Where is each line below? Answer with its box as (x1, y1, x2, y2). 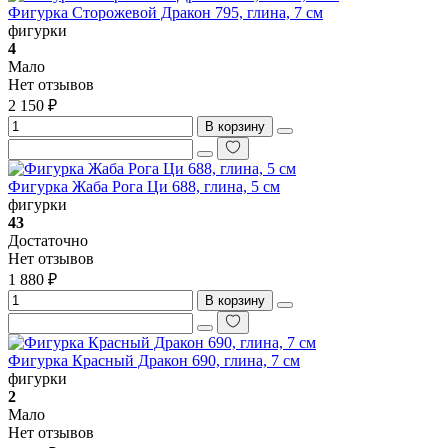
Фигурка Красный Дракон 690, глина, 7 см (8, 351, 300, 369)
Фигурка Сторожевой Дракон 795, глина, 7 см (8, 3, 323, 21)
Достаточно (8, 231, 88, 249)
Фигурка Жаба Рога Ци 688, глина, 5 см (8, 177, 280, 195)
